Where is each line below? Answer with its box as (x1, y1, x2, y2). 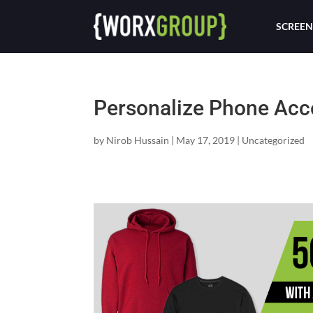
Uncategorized (242, 134, 305, 146)
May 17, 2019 (176, 134, 235, 146)
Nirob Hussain (106, 134, 170, 146)
